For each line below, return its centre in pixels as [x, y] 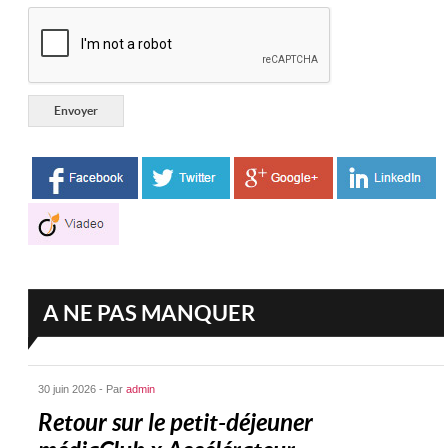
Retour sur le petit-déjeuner [176, 423]
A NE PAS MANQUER [149, 312]
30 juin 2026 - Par [82, 389]
